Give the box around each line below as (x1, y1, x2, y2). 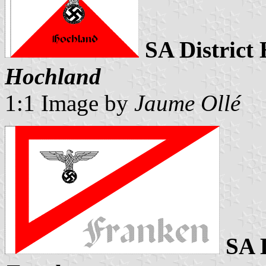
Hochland (5, 64, 101, 90)
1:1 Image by (5, 90, 134, 116)
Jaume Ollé (134, 90, 240, 116)
